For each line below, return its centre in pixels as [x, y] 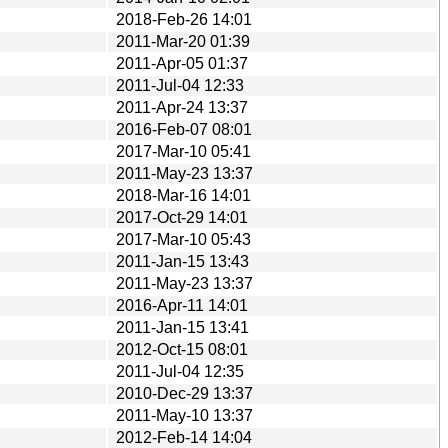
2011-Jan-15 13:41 [182, 327]
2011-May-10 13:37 [184, 415]
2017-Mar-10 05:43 [183, 239]
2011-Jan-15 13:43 [182, 261]
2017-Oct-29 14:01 [182, 217]
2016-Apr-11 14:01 [182, 305]
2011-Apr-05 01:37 [182, 63]
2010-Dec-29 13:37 [184, 393]
